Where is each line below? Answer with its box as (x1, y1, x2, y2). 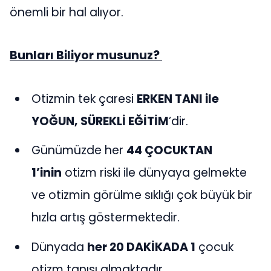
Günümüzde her (31, 142, 127, 159)
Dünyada (31, 238, 88, 255)
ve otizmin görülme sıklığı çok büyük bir (31, 187, 253, 204)
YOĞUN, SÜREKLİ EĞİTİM (31, 113, 169, 129)
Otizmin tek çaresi (31, 90, 137, 107)
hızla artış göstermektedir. (31, 209, 180, 226)
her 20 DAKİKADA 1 (87, 238, 196, 255)
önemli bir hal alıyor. (10, 4, 123, 21)
